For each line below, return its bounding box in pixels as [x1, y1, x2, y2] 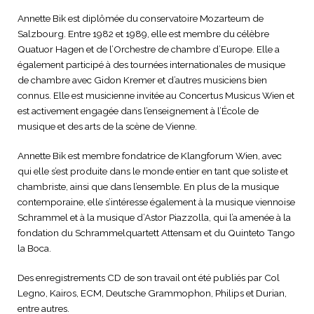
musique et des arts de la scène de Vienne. [18, 121, 199, 132]
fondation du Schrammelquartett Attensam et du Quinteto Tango [18, 227, 295, 238]
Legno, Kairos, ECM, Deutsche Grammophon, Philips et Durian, [18, 287, 287, 299]
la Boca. [18, 243, 51, 254]
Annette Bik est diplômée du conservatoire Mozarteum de [18, 13, 264, 24]
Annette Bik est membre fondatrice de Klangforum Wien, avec [18, 150, 282, 161]
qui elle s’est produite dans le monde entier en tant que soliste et [18, 165, 288, 177]
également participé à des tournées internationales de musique [18, 59, 285, 70]
